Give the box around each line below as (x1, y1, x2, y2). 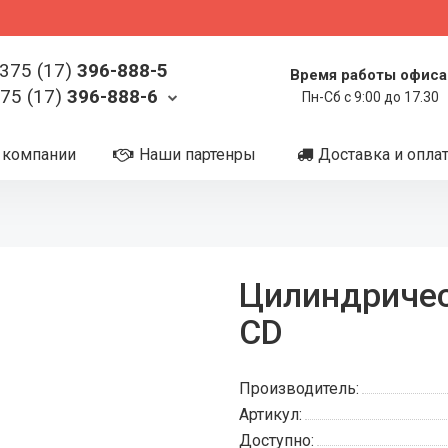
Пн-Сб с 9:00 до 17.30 (301, 89, 439, 105)
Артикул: (239, 405, 302, 424)
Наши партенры (139, 145, 256, 164)
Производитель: (239, 379, 359, 398)
